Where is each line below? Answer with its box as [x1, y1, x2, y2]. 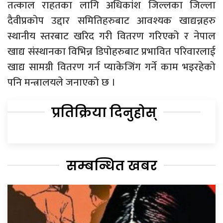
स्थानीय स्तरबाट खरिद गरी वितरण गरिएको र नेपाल [7, 27, 216, 45]
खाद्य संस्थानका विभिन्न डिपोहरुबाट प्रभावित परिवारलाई [7, 43, 216, 61]
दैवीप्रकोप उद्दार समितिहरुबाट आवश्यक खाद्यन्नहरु [7, 12, 216, 30]
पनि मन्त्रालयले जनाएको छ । [7, 74, 115, 92]
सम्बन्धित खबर [66, 157, 157, 175]
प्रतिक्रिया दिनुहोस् [51, 104, 157, 122]
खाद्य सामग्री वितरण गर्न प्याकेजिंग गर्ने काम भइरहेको [7, 58, 216, 76]
